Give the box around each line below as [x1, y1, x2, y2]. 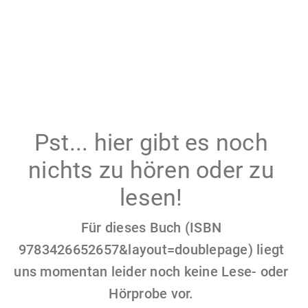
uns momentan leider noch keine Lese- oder [14, 263, 289, 280]
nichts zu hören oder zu [28, 155, 274, 184]
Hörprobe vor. [109, 285, 194, 302]
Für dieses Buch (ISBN [80, 219, 222, 236]
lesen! [120, 183, 183, 211]
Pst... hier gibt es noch [34, 128, 268, 156]
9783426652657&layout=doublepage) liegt [18, 241, 285, 258]
